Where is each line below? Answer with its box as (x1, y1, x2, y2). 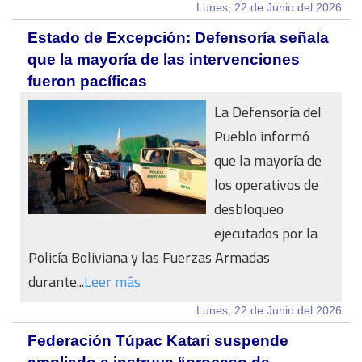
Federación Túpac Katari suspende (27, 332, 288, 349)
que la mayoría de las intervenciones (27, 51, 300, 68)
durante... (28, 268, 84, 295)
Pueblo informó (214, 123, 309, 149)
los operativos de (214, 171, 318, 198)
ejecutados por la (214, 220, 318, 246)
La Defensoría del (214, 99, 322, 125)
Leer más (84, 268, 141, 295)
